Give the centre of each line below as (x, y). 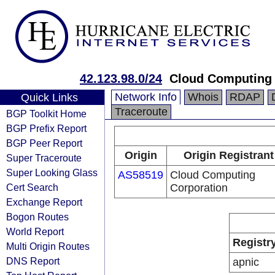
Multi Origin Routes (48, 246)
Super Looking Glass (52, 172)
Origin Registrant (228, 155)
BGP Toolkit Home (46, 114)
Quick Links (49, 98)
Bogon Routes (37, 217)
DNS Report (33, 261)
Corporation (199, 188)
